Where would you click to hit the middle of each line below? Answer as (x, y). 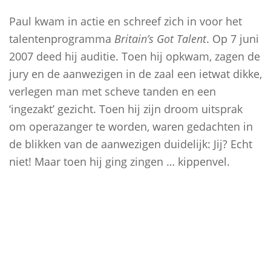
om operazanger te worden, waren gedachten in (131, 126)
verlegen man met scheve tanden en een (113, 91)
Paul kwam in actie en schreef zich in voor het (126, 21)
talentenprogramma (62, 39)
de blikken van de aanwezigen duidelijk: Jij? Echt (131, 144)
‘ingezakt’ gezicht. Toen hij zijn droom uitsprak (126, 109)
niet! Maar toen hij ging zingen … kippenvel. (119, 162)
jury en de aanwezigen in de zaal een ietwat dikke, (135, 74)
